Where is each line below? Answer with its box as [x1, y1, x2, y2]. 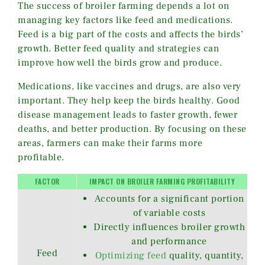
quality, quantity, [166, 249, 244, 261]
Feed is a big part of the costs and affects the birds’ [18, 28, 243, 40]
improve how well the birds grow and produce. [18, 56, 222, 69]
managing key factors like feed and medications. [18, 14, 233, 26]
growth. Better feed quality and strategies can [18, 42, 219, 54]
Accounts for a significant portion [94, 192, 244, 205]
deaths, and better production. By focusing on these [18, 122, 247, 135]
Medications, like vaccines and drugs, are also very [18, 80, 241, 92]
